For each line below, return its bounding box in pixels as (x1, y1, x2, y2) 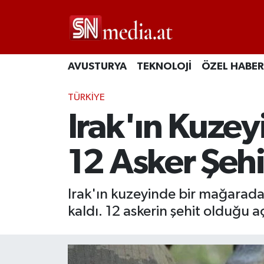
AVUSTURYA (67, 61, 127, 72)
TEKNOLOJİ (136, 61, 192, 72)
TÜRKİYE (67, 92, 105, 103)
